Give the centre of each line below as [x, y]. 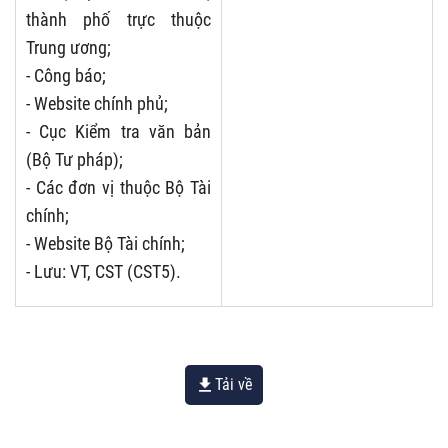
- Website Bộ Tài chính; [105, 243]
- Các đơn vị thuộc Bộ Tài [118, 187]
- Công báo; [66, 75]
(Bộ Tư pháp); [74, 159]
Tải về [234, 384]
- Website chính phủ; [97, 103]
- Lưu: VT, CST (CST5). [103, 271]
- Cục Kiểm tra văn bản [118, 131]
